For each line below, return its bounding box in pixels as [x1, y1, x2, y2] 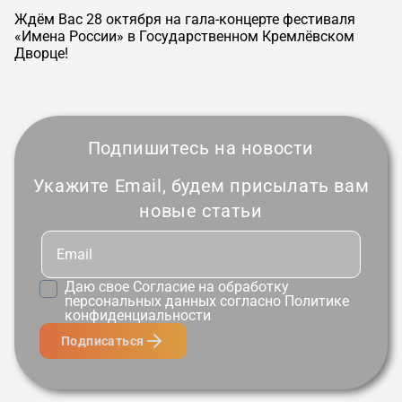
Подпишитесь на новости [87, 137, 315, 159]
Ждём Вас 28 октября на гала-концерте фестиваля [14, 11, 355, 28]
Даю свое [65, 277, 133, 295]
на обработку [198, 277, 289, 295]
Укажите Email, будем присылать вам [32, 175, 370, 197]
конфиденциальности [65, 306, 211, 324]
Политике [284, 292, 349, 310]
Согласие [133, 277, 198, 295]
